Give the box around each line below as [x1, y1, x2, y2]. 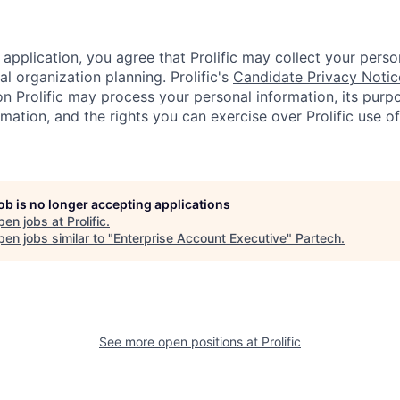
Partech [296, 230, 341, 246]
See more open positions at [99, 334, 262, 350]
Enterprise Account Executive [113, 230, 287, 246]
